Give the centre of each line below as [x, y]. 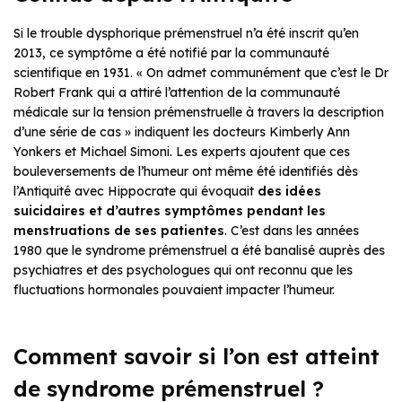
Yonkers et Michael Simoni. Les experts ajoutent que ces [182, 151]
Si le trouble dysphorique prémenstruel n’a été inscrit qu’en [186, 33]
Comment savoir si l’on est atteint [197, 356]
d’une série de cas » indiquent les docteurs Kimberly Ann [182, 131]
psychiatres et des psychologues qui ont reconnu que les [183, 270]
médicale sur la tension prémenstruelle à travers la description [199, 112]
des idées [289, 191]
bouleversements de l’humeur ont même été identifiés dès [186, 171]
